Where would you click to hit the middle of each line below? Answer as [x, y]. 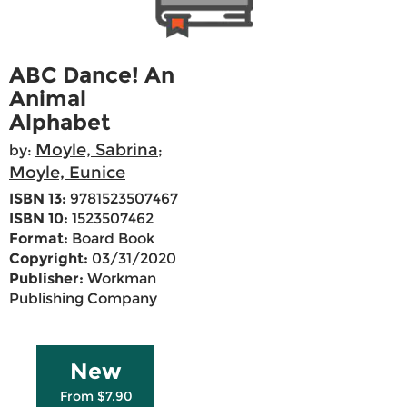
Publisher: [46, 279]
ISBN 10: [39, 219]
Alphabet [60, 123]
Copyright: [49, 259]
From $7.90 [96, 397]
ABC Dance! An [92, 75]
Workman [120, 279]
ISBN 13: [38, 199]
